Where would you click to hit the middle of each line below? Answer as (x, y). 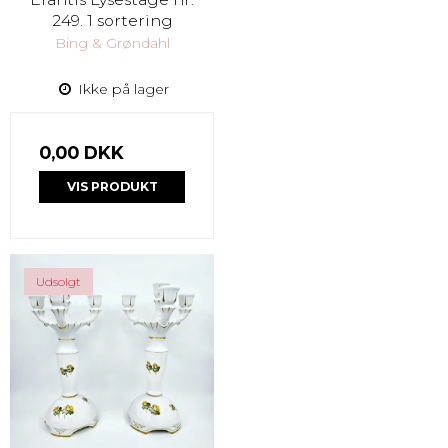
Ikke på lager (121, 89)
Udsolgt (58, 282)
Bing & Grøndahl (112, 43)
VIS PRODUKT (112, 187)
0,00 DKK (81, 152)
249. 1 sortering (112, 21)
